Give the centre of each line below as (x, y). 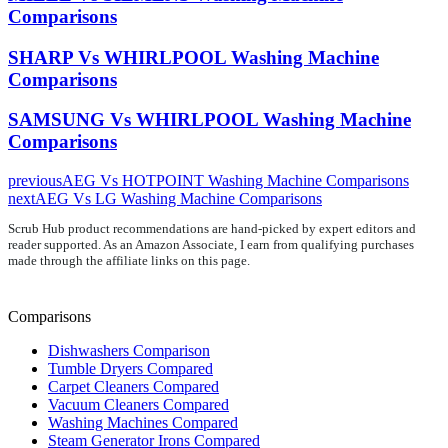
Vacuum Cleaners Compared (138, 404)
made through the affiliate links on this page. (129, 260)
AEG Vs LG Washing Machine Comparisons (178, 198)
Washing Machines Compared (143, 422)
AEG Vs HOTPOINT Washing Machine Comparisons (235, 180)
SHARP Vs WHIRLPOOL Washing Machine (193, 57)
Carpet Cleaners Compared (133, 386)
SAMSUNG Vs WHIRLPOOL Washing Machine (209, 120)
